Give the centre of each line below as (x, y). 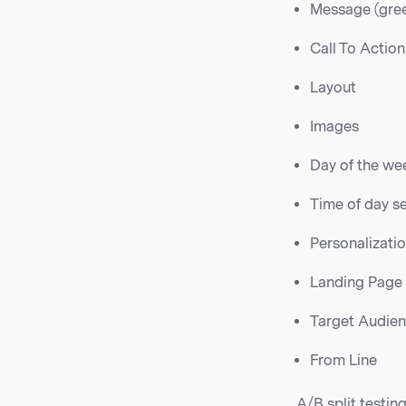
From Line (343, 361)
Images (334, 127)
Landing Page (356, 283)
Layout (333, 88)
